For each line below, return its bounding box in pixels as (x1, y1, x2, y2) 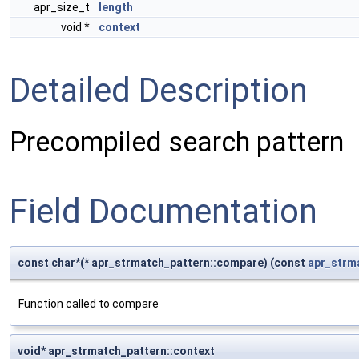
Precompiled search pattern (10, 126, 344, 159)
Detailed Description (10, 70, 308, 110)
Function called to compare (18, 297, 159, 311)
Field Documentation (10, 191, 317, 231)
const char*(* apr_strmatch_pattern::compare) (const (18, 256, 308, 270)
